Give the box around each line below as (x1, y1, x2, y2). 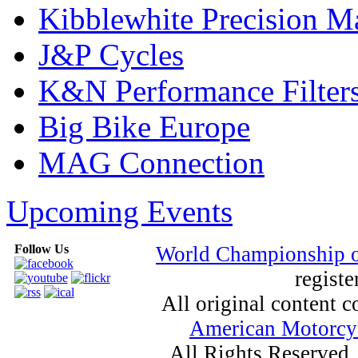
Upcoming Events (6, 193, 233, 229)
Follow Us (14, 241, 69, 256)
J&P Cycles (38, 37, 184, 72)
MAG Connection (38, 145, 265, 180)
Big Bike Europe (38, 109, 250, 144)
